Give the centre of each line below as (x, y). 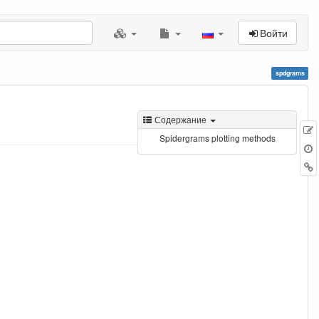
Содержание (181, 119)
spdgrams (290, 73)
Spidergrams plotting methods (218, 138)
